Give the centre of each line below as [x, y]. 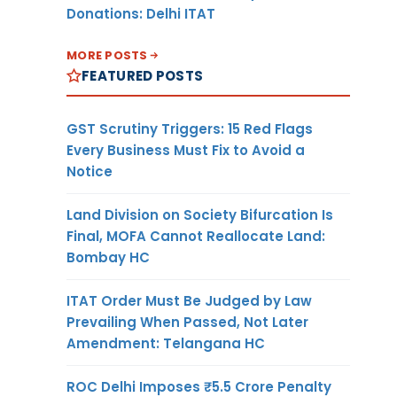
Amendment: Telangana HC [166, 343]
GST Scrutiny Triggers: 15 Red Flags [190, 128]
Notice [90, 171]
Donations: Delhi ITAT [141, 13]
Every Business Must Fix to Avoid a [186, 150]
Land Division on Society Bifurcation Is [200, 214]
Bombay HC [108, 257]
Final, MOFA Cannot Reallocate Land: [196, 236]
